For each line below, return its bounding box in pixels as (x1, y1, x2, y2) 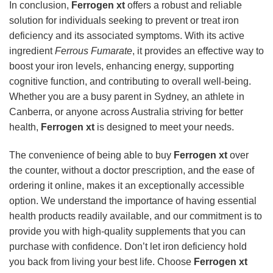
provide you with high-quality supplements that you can (9, 225, 246, 236)
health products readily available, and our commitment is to (9, 210, 262, 221)
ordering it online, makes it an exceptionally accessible (9, 180, 244, 191)
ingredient (9, 46, 55, 57)
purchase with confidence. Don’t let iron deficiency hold (9, 241, 247, 252)
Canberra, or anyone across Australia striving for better (9, 107, 243, 118)
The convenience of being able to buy (9, 149, 174, 160)
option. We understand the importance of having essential (9, 195, 257, 206)
